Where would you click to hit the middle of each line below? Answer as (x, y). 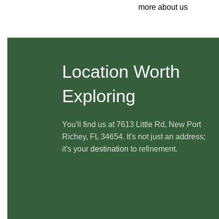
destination (109, 149)
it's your (76, 149)
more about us (163, 7)
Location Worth (121, 71)
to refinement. (153, 149)
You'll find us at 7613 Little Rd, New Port (131, 124)
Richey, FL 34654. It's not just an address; (134, 136)
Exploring (99, 96)
